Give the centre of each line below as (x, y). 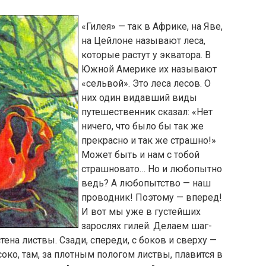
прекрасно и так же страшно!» (149, 140)
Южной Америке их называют (149, 69)
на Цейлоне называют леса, (143, 41)
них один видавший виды (139, 98)
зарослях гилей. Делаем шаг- (147, 226)
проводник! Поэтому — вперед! (152, 197)
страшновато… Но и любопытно (152, 169)
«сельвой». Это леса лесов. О (146, 83)
